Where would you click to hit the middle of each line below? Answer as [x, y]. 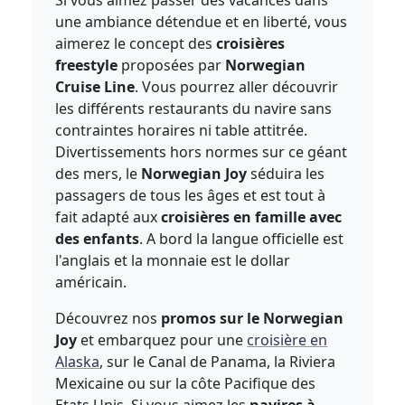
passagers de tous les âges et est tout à [191, 195]
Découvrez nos [108, 318]
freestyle [87, 65]
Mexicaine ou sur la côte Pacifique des [186, 383]
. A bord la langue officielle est [242, 239]
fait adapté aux [108, 217]
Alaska [78, 362]
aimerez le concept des [136, 43]
